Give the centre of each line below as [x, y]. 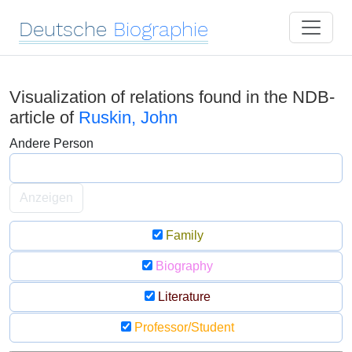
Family [183, 235]
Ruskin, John [128, 117]
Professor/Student [183, 327]
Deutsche [63, 29]
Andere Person [51, 143]
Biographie [161, 29]
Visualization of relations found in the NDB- [172, 97]
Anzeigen [46, 198]
